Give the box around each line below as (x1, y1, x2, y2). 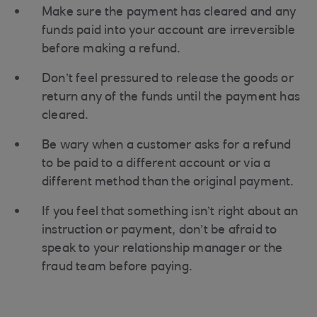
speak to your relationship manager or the (42, 243, 283, 255)
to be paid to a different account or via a (42, 158, 271, 171)
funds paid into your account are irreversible (42, 25, 296, 38)
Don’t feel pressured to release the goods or (42, 73, 294, 86)
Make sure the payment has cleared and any (42, 6, 296, 19)
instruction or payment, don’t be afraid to (42, 224, 277, 237)
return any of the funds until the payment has (42, 91, 301, 104)
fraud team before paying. (42, 261, 192, 274)
